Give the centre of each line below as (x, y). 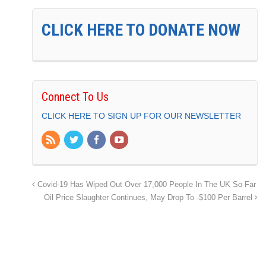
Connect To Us (75, 97)
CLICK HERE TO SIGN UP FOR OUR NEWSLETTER (141, 116)
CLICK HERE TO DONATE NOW (141, 30)
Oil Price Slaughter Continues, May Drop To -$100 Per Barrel (149, 197)
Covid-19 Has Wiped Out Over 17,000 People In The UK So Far (145, 184)
